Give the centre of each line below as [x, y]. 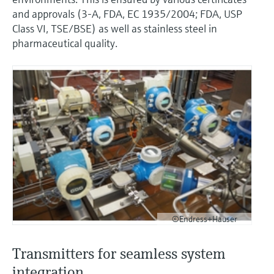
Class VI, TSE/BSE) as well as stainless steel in [115, 28]
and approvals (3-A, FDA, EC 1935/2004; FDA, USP [127, 13]
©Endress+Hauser [204, 219]
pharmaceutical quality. [65, 43]
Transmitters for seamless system [119, 254]
